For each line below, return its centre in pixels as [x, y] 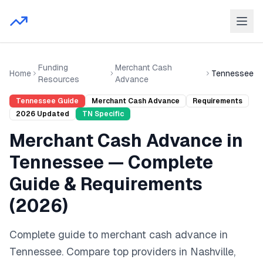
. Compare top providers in [126, 252]
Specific [108, 114]
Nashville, [213, 252]
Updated [52, 114]
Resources [58, 79]
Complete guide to [55, 235]
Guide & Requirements [106, 184]
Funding [53, 68]
